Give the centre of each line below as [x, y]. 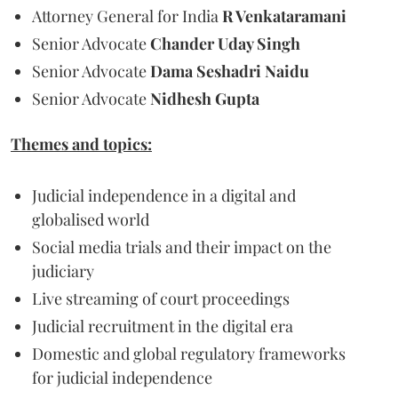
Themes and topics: [81, 144]
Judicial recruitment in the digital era [163, 326]
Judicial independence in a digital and [164, 195]
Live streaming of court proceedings [161, 298]
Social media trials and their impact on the [182, 247]
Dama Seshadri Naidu [230, 71]
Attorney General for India [127, 16]
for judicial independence [122, 378]
